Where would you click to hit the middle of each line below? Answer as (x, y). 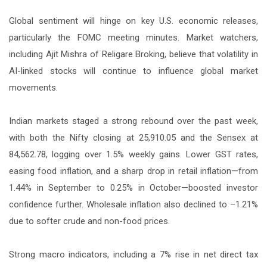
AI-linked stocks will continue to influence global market (133, 71)
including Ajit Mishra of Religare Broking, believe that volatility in (133, 54)
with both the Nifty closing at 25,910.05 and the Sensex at (133, 137)
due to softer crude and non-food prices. (89, 221)
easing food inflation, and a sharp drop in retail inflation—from (133, 171)
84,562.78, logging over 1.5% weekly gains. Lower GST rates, (133, 154)
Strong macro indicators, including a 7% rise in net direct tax (133, 254)
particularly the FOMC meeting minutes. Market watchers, (133, 37)
